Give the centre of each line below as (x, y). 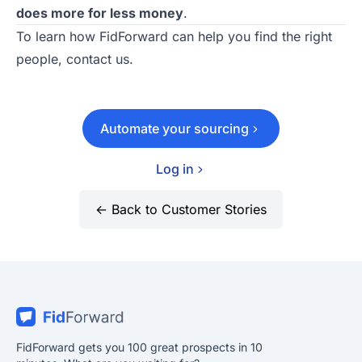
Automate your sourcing (175, 129)
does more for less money (100, 13)
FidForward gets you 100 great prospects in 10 (139, 347)
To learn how (58, 37)
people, (41, 59)
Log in (175, 169)
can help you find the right (250, 37)
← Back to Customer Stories (181, 210)
